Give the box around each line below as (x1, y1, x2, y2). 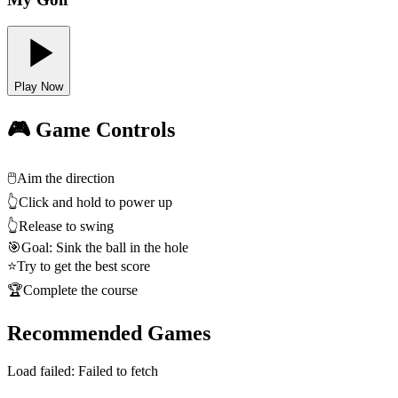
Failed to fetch (78, 362, 158, 378)
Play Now (14, 80, 63, 94)
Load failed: (7, 362, 78, 378)
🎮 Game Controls (7, 118, 175, 142)
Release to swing (19, 219, 114, 235)
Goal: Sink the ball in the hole (21, 240, 188, 256)
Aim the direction (17, 171, 115, 187)
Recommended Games (7, 322, 211, 346)
